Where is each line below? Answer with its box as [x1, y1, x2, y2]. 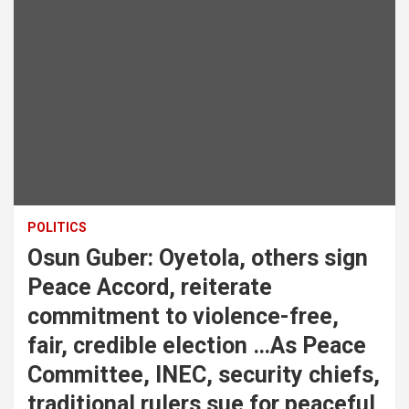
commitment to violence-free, [27, 303, 339, 330]
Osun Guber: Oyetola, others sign [27, 245, 368, 272]
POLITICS [27, 220, 87, 236]
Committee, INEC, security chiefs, [27, 362, 380, 389]
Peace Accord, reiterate [27, 274, 272, 301]
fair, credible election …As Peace [27, 332, 366, 360]
